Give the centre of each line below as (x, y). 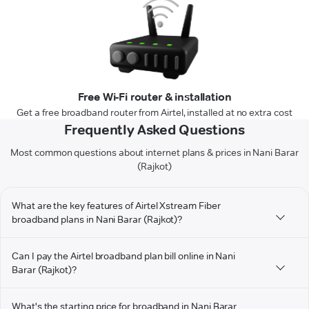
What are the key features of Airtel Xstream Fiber (116, 206)
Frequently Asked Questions (154, 130)
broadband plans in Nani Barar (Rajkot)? (97, 220)
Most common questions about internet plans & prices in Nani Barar (154, 153)
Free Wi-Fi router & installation (154, 97)
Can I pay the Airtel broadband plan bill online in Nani (124, 256)
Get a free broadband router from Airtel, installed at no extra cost (154, 113)
